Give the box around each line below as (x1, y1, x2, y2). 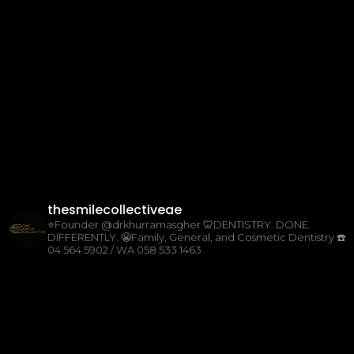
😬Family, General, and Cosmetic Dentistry (119, 230, 337, 243)
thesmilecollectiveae (47, 200, 182, 219)
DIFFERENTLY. (47, 230, 119, 243)
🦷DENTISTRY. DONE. (203, 217, 311, 231)
